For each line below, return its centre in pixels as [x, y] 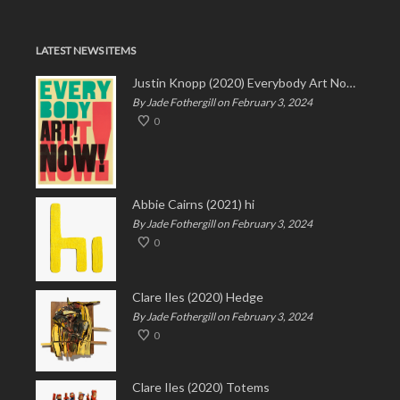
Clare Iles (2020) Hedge [198, 296]
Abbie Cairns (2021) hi [193, 204]
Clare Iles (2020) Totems [201, 387]
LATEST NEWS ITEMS [86, 50]
